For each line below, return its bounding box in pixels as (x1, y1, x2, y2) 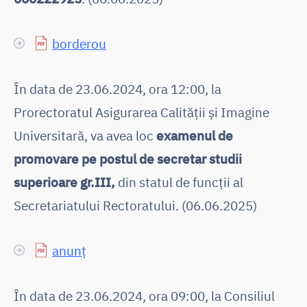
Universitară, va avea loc (14, 126, 156, 144)
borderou (52, 34, 106, 52)
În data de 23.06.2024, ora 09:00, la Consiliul (14, 286, 275, 304)
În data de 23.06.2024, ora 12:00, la (14, 79, 221, 97)
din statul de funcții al (115, 173, 243, 191)
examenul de (156, 126, 233, 144)
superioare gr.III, (14, 173, 115, 191)
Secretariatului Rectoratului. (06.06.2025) (14, 196, 257, 214)
